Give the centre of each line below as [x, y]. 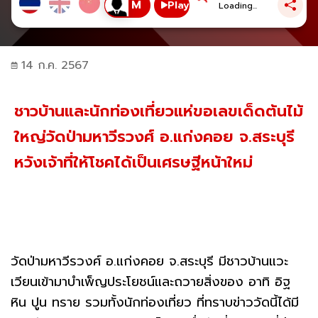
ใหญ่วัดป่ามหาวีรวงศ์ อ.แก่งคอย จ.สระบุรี [154, 136]
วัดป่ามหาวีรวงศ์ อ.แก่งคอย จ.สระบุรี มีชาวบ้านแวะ [149, 261]
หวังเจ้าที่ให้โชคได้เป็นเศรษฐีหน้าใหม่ [133, 162]
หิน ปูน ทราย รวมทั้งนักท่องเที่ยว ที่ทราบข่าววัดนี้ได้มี [155, 302]
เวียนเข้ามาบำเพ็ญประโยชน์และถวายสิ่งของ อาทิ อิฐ [150, 281]
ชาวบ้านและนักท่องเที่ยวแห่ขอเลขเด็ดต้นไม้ [159, 111]
